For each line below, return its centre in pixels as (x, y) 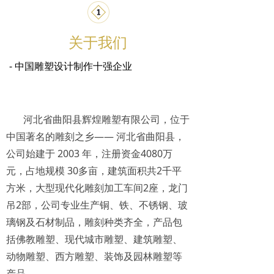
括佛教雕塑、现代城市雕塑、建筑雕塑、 (94, 239)
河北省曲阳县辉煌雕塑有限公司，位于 (98, 119)
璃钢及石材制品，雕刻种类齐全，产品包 (94, 222)
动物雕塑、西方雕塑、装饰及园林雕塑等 (94, 256)
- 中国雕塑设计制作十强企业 (71, 66)
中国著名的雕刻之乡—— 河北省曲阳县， (95, 136)
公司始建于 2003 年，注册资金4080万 (89, 154)
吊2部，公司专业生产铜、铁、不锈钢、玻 (97, 205)
